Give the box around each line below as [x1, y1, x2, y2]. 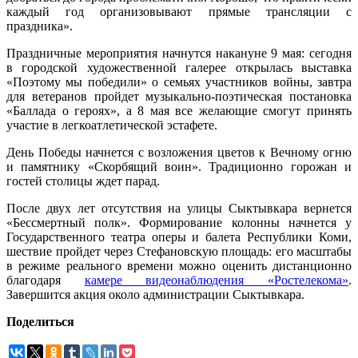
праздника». [6, 19, 73, 34]
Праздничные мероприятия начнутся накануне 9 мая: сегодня [6, 46, 352, 61]
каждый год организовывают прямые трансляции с [6, 5, 352, 19]
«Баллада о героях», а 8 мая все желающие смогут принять [6, 104, 352, 118]
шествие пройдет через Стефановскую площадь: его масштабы [6, 245, 352, 259]
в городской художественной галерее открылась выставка [6, 61, 352, 75]
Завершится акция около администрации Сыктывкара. [6, 288, 304, 302]
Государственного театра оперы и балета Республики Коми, [6, 230, 352, 245]
